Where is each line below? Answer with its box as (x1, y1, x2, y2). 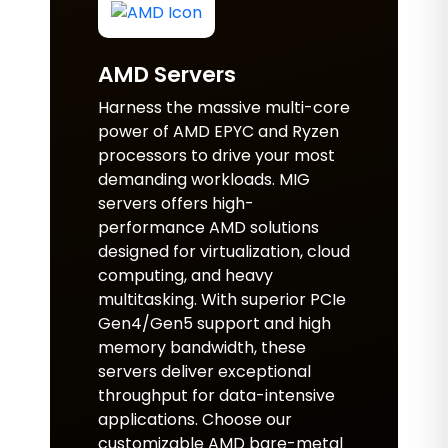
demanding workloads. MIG (98, 168, 310, 191)
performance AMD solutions (98, 216, 319, 239)
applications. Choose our (98, 408, 292, 431)
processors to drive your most (98, 144, 335, 167)
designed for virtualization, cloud (98, 240, 350, 263)
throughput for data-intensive (98, 384, 335, 407)
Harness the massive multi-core (98, 96, 350, 119)
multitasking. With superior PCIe (98, 288, 346, 311)
